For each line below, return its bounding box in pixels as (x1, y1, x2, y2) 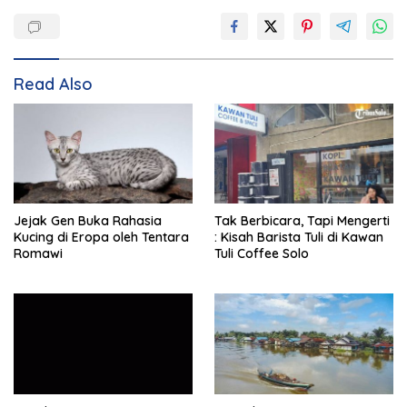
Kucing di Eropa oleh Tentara (14, 229, 189, 246)
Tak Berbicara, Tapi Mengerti (214, 213, 390, 230)
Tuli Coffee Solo (214, 245, 309, 263)
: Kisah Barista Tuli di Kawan (214, 229, 383, 246)
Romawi (14, 245, 63, 263)
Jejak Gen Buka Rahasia (14, 213, 162, 230)
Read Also (14, 73, 93, 94)
